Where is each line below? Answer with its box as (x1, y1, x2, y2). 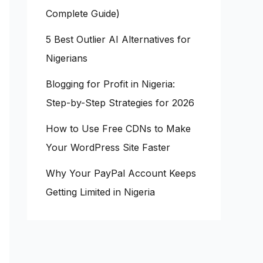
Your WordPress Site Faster (46, 141, 170, 153)
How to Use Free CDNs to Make (46, 122, 191, 134)
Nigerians (46, 52, 87, 64)
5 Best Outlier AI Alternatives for (46, 33, 191, 45)
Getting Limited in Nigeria (46, 186, 155, 198)
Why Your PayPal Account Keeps (46, 167, 196, 179)
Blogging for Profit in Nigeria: (46, 77, 175, 90)
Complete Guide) (46, 7, 120, 19)
